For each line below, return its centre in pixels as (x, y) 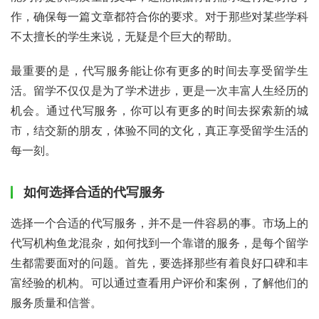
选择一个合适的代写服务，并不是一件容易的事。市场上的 (159, 223)
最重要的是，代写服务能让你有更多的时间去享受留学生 (159, 70)
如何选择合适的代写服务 (94, 192)
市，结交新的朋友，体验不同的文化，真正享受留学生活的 (159, 130)
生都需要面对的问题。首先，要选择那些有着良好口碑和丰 (159, 262)
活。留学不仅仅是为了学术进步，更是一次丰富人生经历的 (159, 90)
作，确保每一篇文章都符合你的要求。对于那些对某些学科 (159, 16)
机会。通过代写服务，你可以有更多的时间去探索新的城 (159, 110)
